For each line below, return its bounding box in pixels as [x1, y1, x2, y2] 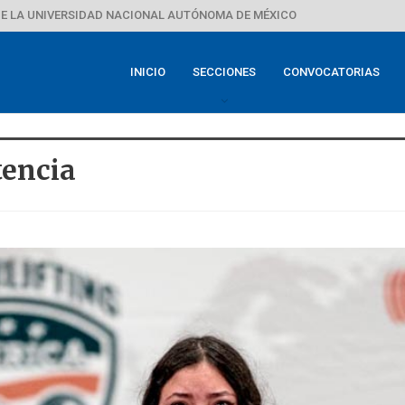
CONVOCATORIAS [283, 65, 380, 79]
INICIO [130, 65, 165, 79]
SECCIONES [193, 65, 256, 79]
